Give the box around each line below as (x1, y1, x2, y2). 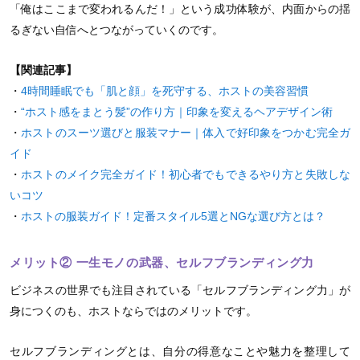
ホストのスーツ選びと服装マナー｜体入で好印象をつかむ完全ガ (21, 125, 351, 139)
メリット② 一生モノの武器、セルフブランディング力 (10, 255, 315, 269)
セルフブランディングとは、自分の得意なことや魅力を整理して (10, 344, 350, 358)
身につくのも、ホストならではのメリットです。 (10, 304, 257, 317)
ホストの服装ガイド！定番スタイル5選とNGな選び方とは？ (21, 209, 325, 223)
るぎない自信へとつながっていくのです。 (10, 22, 223, 36)
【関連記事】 (10, 63, 77, 76)
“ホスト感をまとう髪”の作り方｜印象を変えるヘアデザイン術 (21, 104, 333, 118)
